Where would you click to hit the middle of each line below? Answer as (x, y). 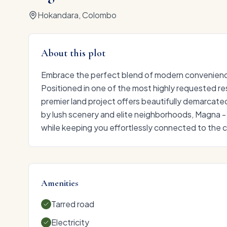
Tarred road (73, 204)
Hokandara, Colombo (77, 15)
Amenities (60, 183)
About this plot (73, 53)
